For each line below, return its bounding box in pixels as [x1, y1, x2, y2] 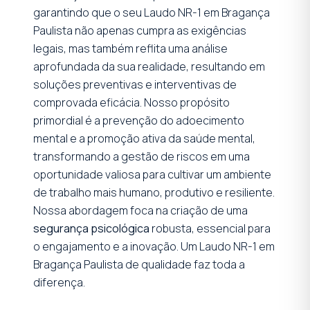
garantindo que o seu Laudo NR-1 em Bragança [33, 4, 270, 20]
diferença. [33, 274, 85, 290]
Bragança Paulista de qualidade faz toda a [33, 256, 245, 272]
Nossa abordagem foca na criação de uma [33, 202, 248, 218]
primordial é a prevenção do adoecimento [33, 112, 244, 128]
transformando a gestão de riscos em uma [33, 148, 250, 164]
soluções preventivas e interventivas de [33, 76, 237, 92]
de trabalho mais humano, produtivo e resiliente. [33, 184, 275, 200]
